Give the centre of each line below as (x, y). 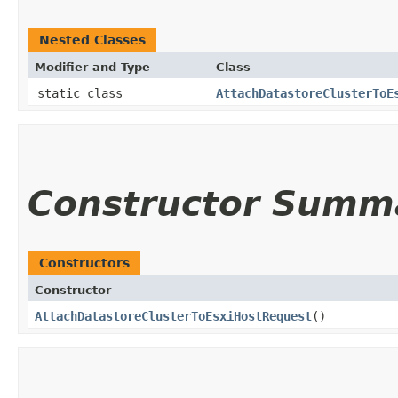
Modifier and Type (92, 67)
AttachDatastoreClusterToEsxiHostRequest (173, 316)
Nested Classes (92, 40)
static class (84, 93)
